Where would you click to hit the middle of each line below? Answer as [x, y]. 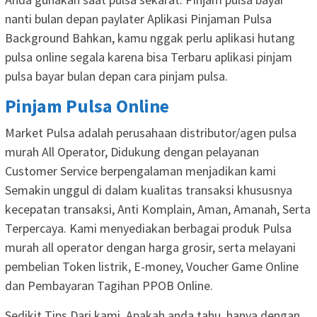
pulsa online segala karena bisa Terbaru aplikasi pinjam [149, 57]
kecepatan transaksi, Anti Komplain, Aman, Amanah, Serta [158, 209]
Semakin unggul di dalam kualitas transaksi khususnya [149, 190]
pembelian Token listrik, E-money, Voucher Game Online [152, 266]
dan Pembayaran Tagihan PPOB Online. [109, 285]
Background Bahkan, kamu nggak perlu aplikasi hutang [150, 38]
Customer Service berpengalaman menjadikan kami [140, 171]
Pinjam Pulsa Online [87, 105]
